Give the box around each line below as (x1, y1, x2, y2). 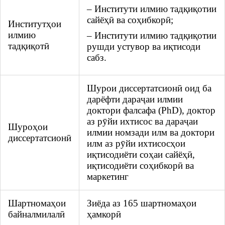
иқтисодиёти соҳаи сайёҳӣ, (87, 149, 195, 160)
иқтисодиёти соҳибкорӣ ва (87, 160, 194, 171)
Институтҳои (8, 19, 61, 30)
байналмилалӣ (8, 209, 65, 220)
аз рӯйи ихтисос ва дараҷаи (87, 116, 198, 127)
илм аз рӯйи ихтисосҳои (87, 138, 185, 149)
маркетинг (87, 171, 129, 182)
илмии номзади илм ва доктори (87, 127, 214, 138)
